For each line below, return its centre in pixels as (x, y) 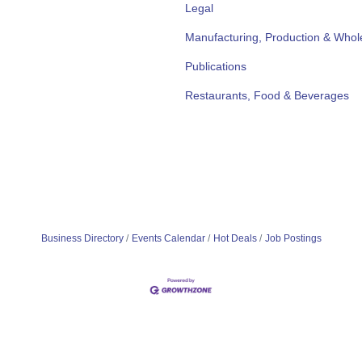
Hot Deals (235, 238)
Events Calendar (168, 238)
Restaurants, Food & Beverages (267, 95)
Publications (216, 66)
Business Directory (82, 238)
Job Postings (293, 238)
